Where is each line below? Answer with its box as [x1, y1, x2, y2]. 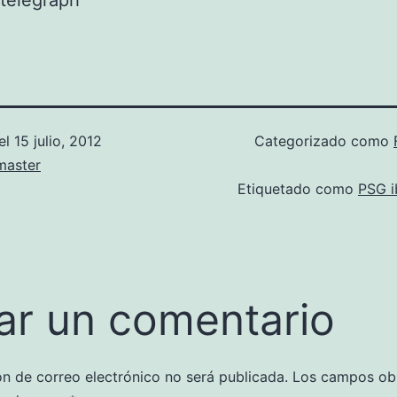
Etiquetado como [237, 180, 358, 198]
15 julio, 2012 [14, 132, 102, 150]
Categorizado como [254, 132, 393, 150]
